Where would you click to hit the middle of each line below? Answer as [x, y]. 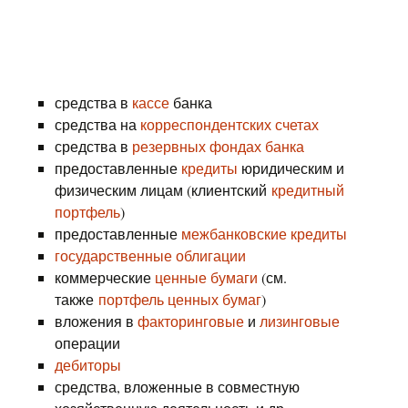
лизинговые [300, 321]
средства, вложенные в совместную [177, 387]
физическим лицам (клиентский [163, 190]
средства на [97, 124]
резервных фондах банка [218, 146]
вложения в [96, 321]
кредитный [308, 190]
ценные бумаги [206, 277]
